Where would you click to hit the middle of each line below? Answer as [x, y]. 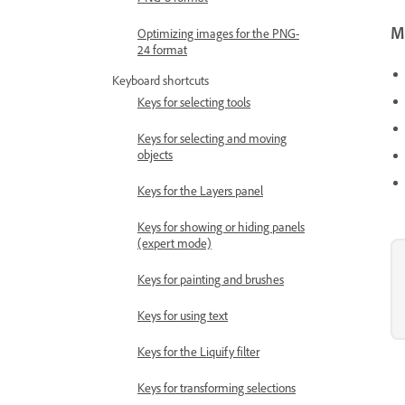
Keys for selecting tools [194, 102]
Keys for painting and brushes [211, 279]
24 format [162, 49]
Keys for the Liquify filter [198, 351]
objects [155, 154]
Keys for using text [183, 315]
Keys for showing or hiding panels [221, 226]
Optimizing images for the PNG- [218, 33]
